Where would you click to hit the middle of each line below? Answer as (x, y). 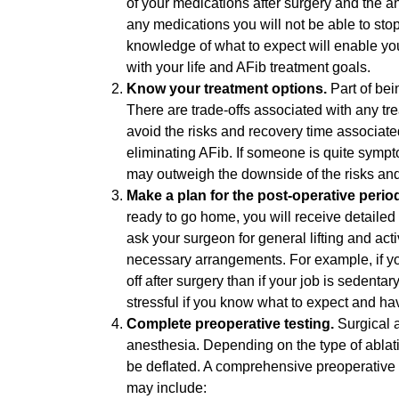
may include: (167, 387)
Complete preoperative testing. (232, 323)
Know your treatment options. (228, 88)
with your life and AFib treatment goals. (250, 67)
